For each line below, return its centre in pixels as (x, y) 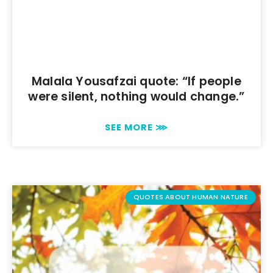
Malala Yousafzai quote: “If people (136, 81)
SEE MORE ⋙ (136, 127)
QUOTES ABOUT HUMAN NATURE (190, 197)
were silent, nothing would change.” (136, 96)
